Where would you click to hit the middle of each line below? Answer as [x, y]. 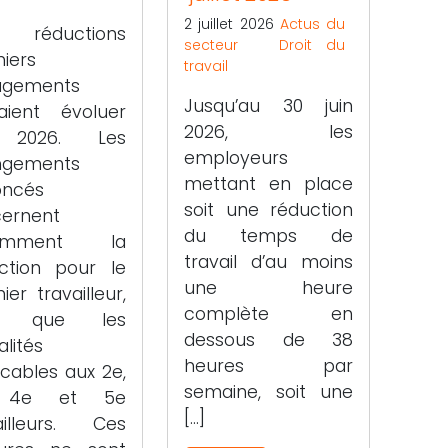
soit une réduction [268, 209]
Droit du [312, 44]
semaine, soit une [268, 391]
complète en [268, 313]
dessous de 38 [268, 339]
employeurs [236, 157]
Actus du [312, 23]
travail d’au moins [268, 261]
